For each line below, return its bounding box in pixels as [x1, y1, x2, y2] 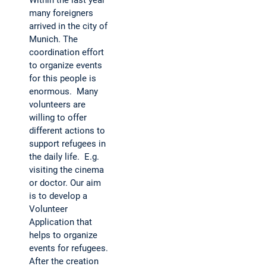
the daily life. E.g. [29, 151, 99, 163]
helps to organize [29, 230, 97, 241]
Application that [29, 217, 92, 228]
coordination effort [29, 47, 104, 58]
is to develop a [29, 191, 87, 202]
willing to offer [29, 112, 87, 123]
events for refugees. [29, 243, 108, 254]
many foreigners [29, 8, 93, 19]
